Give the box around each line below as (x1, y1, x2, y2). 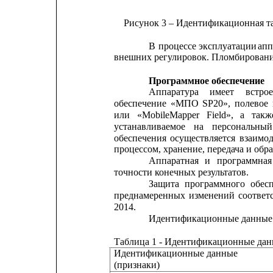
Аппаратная (149, 155, 199, 166)
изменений (189, 190, 235, 200)
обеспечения (114, 132, 167, 143)
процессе (158, 40, 196, 51)
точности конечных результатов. (114, 167, 249, 178)
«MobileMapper (136, 109, 199, 120)
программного (185, 179, 246, 190)
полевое (234, 97, 268, 108)
